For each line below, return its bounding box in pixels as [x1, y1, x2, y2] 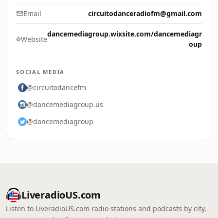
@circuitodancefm [27, 83, 86, 92]
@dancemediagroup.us [27, 100, 103, 109]
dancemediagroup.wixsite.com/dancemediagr [47, 29, 202, 38]
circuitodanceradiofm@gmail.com [88, 9, 202, 18]
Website [20, 34, 47, 44]
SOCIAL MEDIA [16, 68, 65, 75]
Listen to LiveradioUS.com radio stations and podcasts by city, [6, 204, 206, 213]
